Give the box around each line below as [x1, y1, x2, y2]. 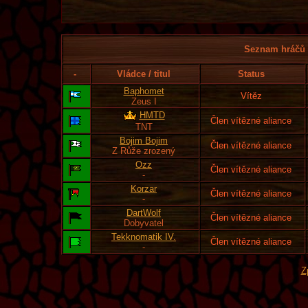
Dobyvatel [124, 218, 164, 228]
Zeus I [131, 96, 157, 107]
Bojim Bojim [120, 135, 168, 146]
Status [237, 69, 265, 79]
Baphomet [123, 86, 164, 96]
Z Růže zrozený [112, 146, 175, 156]
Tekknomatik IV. [111, 232, 176, 242]
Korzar [131, 184, 157, 194]
